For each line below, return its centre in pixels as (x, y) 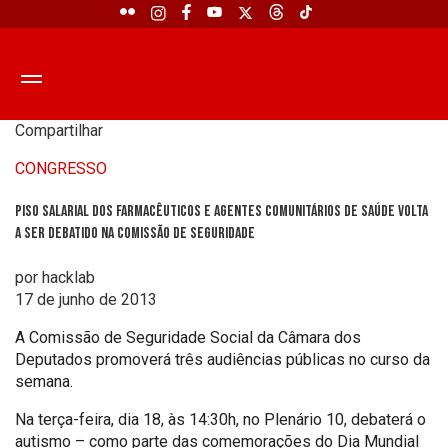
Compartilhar (59, 130)
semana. (44, 381)
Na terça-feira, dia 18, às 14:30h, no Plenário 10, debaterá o (220, 419)
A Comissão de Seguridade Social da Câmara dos (188, 337)
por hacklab (55, 277)
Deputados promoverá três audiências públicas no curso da (222, 359)
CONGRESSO (61, 168)
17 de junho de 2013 (86, 299)
